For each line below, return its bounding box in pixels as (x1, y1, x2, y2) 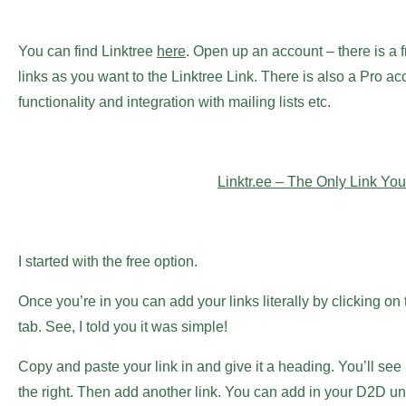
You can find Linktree (18, 43, 157, 59)
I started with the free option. (18, 254, 198, 269)
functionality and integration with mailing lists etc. (18, 94, 331, 110)
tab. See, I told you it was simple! (18, 319, 227, 334)
